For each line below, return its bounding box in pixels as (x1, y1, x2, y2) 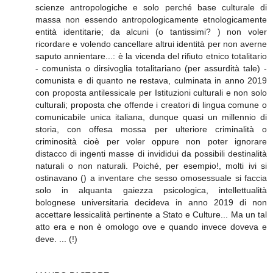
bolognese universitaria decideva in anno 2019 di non (35, 197, 267, 207)
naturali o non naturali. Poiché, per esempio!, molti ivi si (35, 160, 267, 171)
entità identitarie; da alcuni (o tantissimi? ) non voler (35, 26, 267, 37)
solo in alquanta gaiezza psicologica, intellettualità (35, 185, 267, 195)
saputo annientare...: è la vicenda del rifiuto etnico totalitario (35, 51, 267, 61)
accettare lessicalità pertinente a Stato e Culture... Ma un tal (35, 209, 267, 219)
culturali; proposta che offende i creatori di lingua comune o (35, 99, 267, 110)
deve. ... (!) (35, 233, 77, 244)
